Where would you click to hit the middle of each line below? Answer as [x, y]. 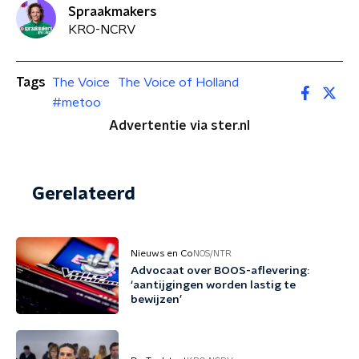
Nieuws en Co [162, 253]
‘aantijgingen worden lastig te [213, 285]
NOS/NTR [212, 253]
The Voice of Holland [178, 83]
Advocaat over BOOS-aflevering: [220, 271]
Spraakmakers [113, 12]
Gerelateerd [84, 194]
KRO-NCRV [102, 29]
